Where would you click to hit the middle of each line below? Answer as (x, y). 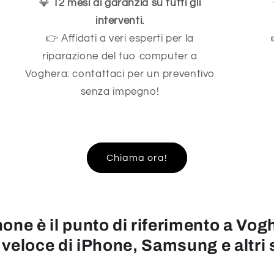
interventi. (120, 21)
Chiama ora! (137, 158)
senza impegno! (120, 92)
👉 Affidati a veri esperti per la (120, 39)
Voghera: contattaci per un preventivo (120, 74)
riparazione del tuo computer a (120, 57)
